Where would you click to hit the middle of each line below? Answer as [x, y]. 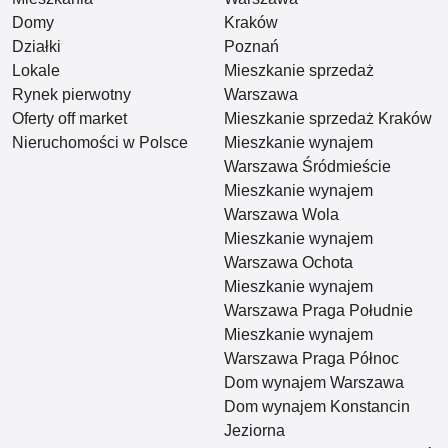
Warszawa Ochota [288, 263]
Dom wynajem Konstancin [317, 407]
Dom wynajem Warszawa [314, 383]
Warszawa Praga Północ [311, 359]
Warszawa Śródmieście [307, 167]
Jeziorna [254, 431]
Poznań [251, 47]
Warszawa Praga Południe [318, 311]
